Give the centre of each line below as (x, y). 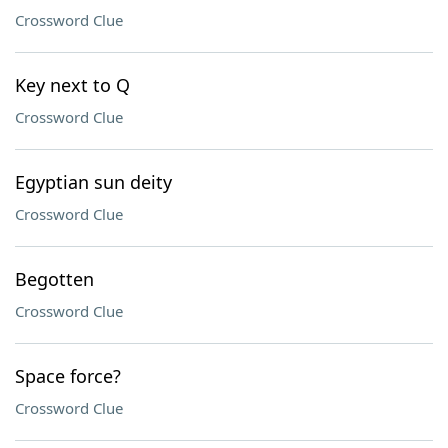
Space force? (68, 376)
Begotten (54, 279)
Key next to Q (72, 85)
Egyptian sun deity (93, 182)
